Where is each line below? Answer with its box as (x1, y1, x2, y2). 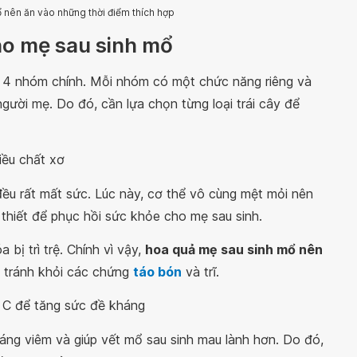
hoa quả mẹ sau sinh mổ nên (145, 241, 323, 257)
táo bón (133, 263, 182, 280)
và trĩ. (182, 263, 219, 280)
